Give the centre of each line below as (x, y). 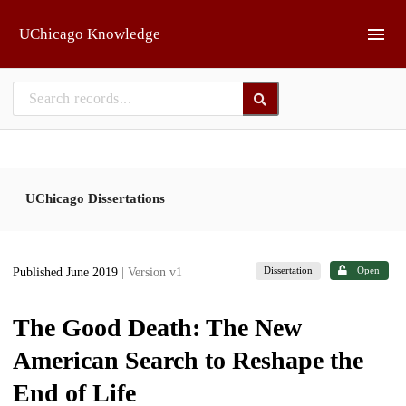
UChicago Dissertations (95, 198)
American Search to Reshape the (188, 360)
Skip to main (59, 20)
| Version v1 (152, 273)
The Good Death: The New (157, 327)
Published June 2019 (67, 273)
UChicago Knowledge (90, 34)
